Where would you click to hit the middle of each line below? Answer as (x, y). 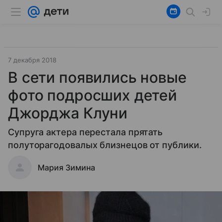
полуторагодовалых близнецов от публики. (105, 145)
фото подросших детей (93, 95)
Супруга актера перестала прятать (85, 132)
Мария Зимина (66, 167)
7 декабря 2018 (32, 60)
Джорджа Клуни (68, 113)
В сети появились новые (97, 77)
